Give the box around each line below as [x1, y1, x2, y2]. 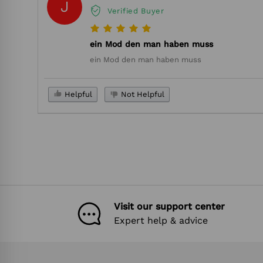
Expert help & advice [113, 214, 208, 226]
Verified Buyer [107, 6, 164, 15]
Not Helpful [119, 90, 164, 99]
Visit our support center [113, 200, 225, 212]
